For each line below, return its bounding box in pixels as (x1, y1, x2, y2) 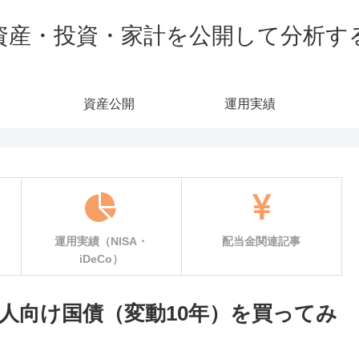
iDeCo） (79, 252, 123, 265)
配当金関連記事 (222, 235, 301, 248)
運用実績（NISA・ (54, 235, 148, 248)
